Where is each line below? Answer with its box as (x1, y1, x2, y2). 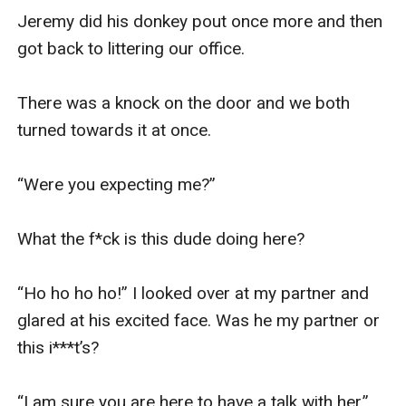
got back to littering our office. (17, 37, 250, 59)
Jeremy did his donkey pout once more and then (17, 10, 383, 32)
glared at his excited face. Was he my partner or (17, 309, 381, 331)
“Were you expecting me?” (17, 173, 221, 195)
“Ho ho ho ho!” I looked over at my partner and (17, 282, 370, 304)
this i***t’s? (17, 336, 100, 358)
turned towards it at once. (17, 119, 217, 140)
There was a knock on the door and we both (17, 92, 351, 113)
